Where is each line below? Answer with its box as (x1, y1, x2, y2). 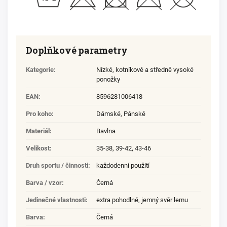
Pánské (124, 110, 145, 118)
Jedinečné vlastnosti (26, 196, 86, 204)
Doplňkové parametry (26, 44, 128, 57)
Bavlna (96, 127, 116, 135)
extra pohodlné (96, 196, 138, 204)
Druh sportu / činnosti (26, 162, 88, 170)
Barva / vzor (26, 179, 62, 187)
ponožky (96, 75, 120, 84)
